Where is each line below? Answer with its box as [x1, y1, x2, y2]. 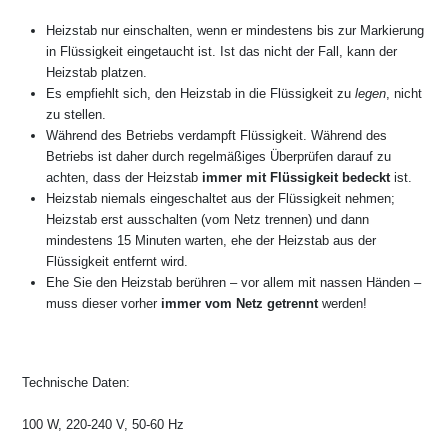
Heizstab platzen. [46, 65, 147, 80]
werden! [318, 296, 367, 311]
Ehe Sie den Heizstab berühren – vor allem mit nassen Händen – [46, 275, 421, 290]
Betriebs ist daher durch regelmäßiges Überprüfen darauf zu [46, 149, 391, 164]
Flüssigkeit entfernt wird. [46, 254, 188, 269]
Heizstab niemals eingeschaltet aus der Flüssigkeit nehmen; [46, 191, 395, 206]
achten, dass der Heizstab [46, 170, 202, 185]
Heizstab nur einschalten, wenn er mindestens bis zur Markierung [46, 23, 424, 38]
